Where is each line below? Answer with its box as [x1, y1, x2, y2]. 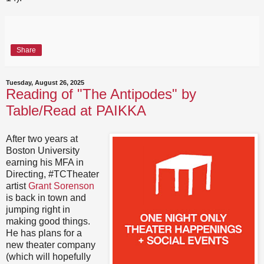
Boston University [6, 145, 80, 156]
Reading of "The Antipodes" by [6, 86, 196, 103]
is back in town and [6, 192, 86, 203]
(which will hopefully [6, 251, 91, 262]
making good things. [6, 216, 90, 226]
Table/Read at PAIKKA [6, 103, 146, 119]
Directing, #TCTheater [6, 169, 99, 179]
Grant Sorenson [28, 180, 94, 191]
